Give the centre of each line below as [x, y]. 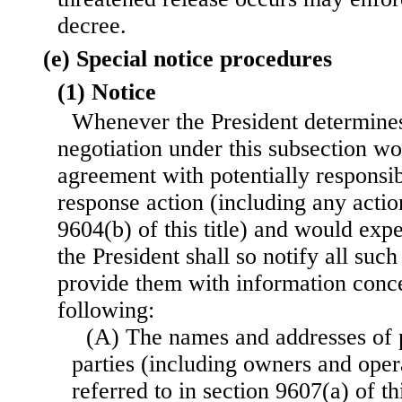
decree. [92, 26]
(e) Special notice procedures [188, 59]
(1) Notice [107, 92]
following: [106, 310]
